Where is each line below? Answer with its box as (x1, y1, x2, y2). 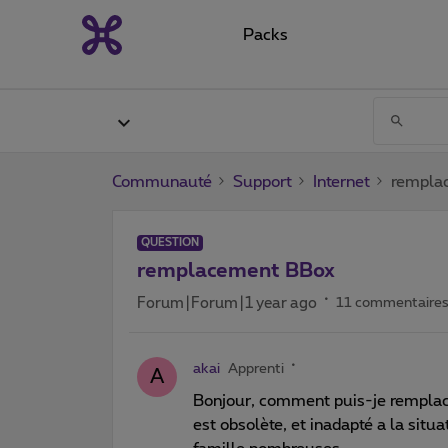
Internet (313, 173, 370, 190)
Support (233, 173, 292, 190)
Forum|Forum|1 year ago (137, 295, 317, 311)
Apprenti (228, 361, 284, 376)
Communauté (112, 173, 212, 190)
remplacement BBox (137, 260, 335, 281)
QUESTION (141, 236, 199, 248)
